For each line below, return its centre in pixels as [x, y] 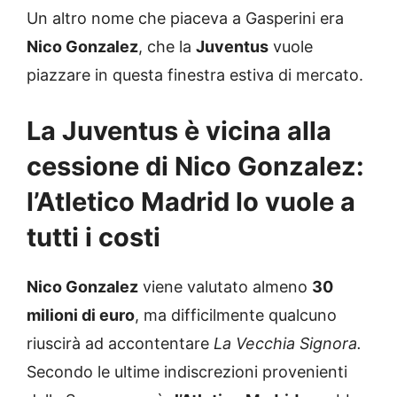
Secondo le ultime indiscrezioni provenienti [187, 371]
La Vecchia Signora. [288, 343]
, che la [167, 46]
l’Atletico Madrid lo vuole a [191, 201]
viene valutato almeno [225, 286]
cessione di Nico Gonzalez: [195, 166]
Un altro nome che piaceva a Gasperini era [185, 18]
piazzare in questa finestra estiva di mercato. [195, 74]
